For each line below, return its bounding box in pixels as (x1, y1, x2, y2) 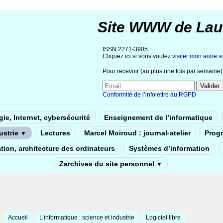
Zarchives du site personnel (59, 159, 156, 168)
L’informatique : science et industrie (39, 214, 134, 221)
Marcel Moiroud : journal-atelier (84, 128, 191, 137)
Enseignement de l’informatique (104, 113, 213, 121)
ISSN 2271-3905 (103, 46, 148, 53)
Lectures (40, 128, 70, 137)
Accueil (7, 214, 28, 221)
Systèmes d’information (128, 144, 210, 152)
